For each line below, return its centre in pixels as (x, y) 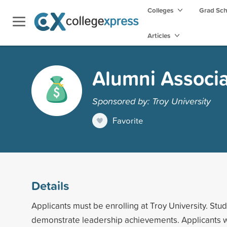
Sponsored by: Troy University (152, 101)
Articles (160, 35)
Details (50, 185)
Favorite (128, 120)
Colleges (160, 10)
